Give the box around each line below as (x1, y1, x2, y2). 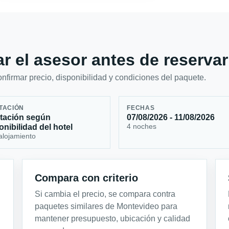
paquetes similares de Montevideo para (35, 201, 178, 211)
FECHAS (127, 105, 155, 111)
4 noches (127, 122, 157, 131)
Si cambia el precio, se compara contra (35, 189, 176, 198)
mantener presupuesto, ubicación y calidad (35, 214, 191, 223)
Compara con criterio (35, 172, 139, 184)
